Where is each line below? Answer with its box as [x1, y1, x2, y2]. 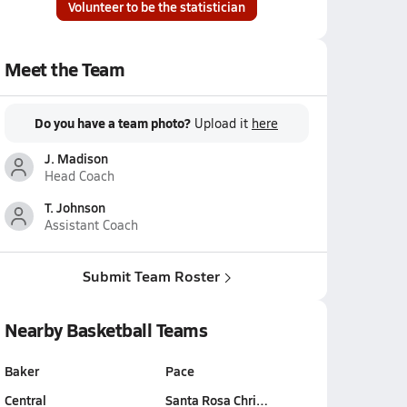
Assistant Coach [44, 216, 138, 233]
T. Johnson [44, 198, 105, 216]
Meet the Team [4, 56, 125, 82]
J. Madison [44, 149, 108, 167]
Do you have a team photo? [35, 114, 191, 132]
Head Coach [44, 167, 114, 184]
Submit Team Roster [82, 265, 220, 286]
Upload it [194, 114, 252, 132]
